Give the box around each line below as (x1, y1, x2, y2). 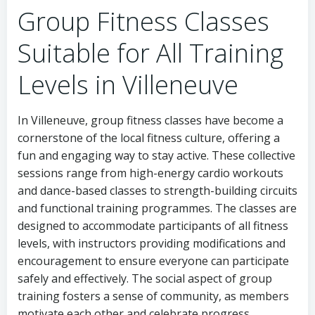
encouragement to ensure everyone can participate (18, 253, 289, 269)
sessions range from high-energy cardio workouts (18, 165, 283, 181)
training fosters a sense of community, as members (18, 288, 289, 304)
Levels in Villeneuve (18, 67, 238, 103)
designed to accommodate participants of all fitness (18, 218, 288, 234)
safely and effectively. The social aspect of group (18, 271, 272, 287)
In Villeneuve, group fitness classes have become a (18, 112, 283, 129)
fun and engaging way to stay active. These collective (18, 148, 295, 164)
